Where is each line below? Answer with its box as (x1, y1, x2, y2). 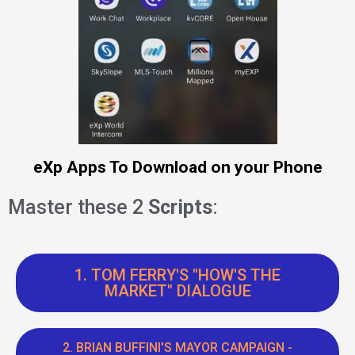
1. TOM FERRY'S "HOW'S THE (74, 265, 281, 284)
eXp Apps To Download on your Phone (32, 157, 323, 177)
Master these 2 (8, 195, 148, 219)
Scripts (148, 195, 212, 219)
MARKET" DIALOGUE (104, 281, 251, 300)
